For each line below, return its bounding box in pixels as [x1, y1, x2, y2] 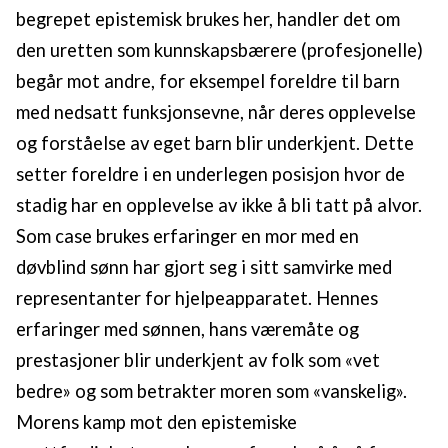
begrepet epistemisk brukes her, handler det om [16, 8, 400, 31]
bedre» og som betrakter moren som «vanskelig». [16, 380, 407, 403]
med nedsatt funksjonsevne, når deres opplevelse [16, 101, 416, 124]
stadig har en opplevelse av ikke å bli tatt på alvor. [16, 194, 422, 217]
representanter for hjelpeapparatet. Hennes [16, 287, 378, 310]
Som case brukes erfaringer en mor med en [16, 225, 359, 248]
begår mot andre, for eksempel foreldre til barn [16, 70, 400, 93]
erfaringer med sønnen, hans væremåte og [16, 318, 359, 341]
